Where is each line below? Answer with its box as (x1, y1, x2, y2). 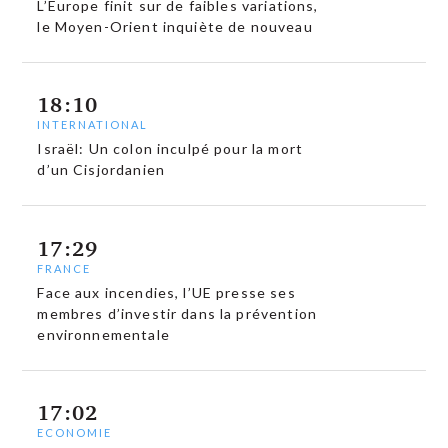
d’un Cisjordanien (37, 161, 165, 179)
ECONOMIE (37, 426, 113, 440)
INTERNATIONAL (37, 118, 149, 132)
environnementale (37, 325, 170, 343)
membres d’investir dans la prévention (37, 304, 317, 322)
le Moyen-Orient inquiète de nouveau (37, 17, 313, 35)
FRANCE (37, 261, 92, 275)
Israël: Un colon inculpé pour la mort (37, 140, 303, 158)
